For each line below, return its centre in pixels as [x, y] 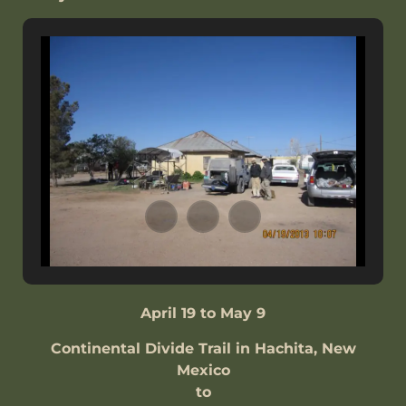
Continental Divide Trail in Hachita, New [203, 348]
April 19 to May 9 [203, 314]
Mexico [203, 370]
